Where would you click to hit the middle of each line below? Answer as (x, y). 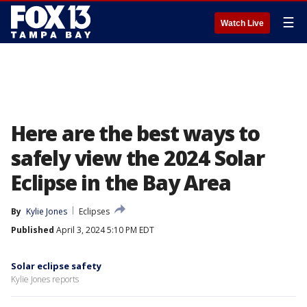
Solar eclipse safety (56, 266)
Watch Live (242, 23)
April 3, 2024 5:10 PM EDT (104, 230)
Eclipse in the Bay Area (121, 183)
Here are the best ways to (135, 133)
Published (33, 230)
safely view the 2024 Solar (138, 158)
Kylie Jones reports (45, 279)
